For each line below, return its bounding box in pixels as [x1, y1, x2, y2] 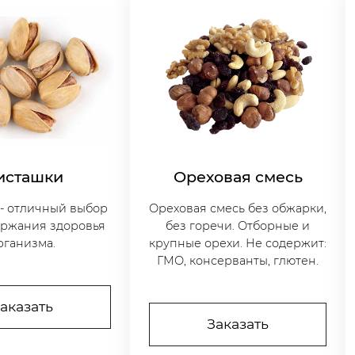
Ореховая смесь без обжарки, [149, 201, 327, 216]
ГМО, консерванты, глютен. [157, 254, 319, 269]
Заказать [207, 315, 269, 333]
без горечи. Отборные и [166, 219, 311, 234]
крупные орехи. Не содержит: [149, 236, 327, 251]
